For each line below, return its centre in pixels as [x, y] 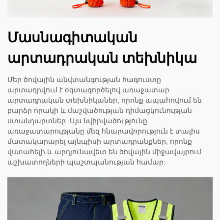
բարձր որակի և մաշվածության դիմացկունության [100, 111]
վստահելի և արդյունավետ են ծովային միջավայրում [104, 152]
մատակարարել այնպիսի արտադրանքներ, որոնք [100, 142]
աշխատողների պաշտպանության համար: [86, 162]
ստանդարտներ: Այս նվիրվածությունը [77, 121]
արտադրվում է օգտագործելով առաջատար [88, 90]
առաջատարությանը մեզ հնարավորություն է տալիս [104, 131]
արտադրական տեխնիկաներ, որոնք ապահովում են [105, 100]
